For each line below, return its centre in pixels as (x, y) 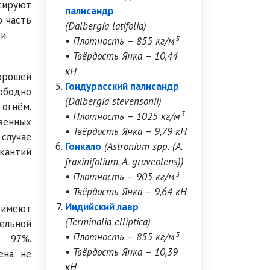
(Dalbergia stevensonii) (113, 101)
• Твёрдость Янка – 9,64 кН (126, 192)
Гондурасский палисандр (122, 86)
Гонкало (83, 146)
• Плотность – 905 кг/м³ (122, 177)
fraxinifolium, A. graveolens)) (124, 162)
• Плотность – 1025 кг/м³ (124, 116)
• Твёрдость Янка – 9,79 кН (126, 131)
